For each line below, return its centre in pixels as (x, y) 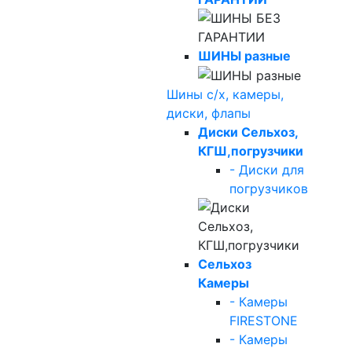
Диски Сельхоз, (248, 132)
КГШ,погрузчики (251, 151)
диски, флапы (209, 114)
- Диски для (267, 170)
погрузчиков (269, 189)
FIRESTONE (264, 321)
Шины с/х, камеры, (225, 95)
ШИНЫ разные (244, 55)
